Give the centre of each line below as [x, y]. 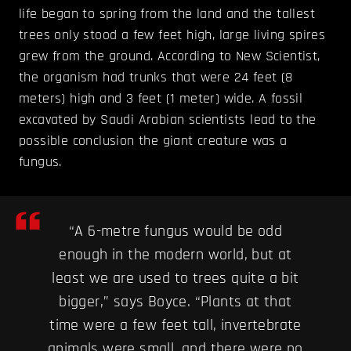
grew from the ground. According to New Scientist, [170, 56]
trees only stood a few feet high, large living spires [172, 35]
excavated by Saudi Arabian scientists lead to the [168, 120]
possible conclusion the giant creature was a [153, 141]
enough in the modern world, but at [175, 255]
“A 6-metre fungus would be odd [175, 232]
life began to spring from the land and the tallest [167, 14]
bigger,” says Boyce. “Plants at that [175, 302]
